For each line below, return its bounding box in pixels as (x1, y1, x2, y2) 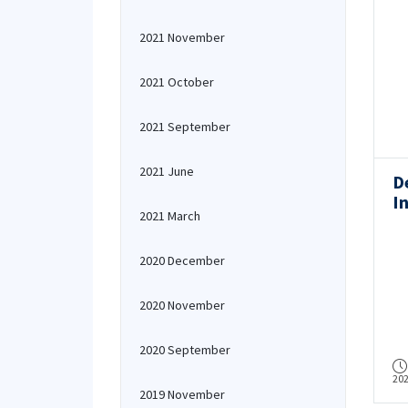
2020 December (139, 252, 225, 269)
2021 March (139, 208, 200, 224)
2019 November (139, 386, 225, 403)
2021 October (139, 74, 214, 90)
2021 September (139, 118, 230, 135)
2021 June (139, 163, 194, 179)
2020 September (139, 342, 230, 358)
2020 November (139, 297, 225, 313)
